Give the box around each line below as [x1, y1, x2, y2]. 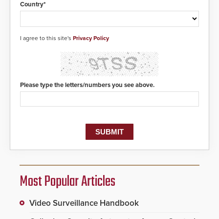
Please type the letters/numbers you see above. [20, 81, 154, 89]
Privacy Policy [73, 34, 109, 42]
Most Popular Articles [20, 170, 115, 193]
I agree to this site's [20, 34, 73, 42]
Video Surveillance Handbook [29, 197, 139, 208]
